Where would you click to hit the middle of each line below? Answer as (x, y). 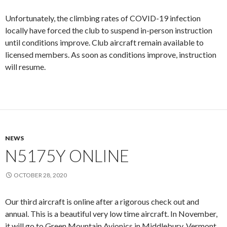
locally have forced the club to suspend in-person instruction (109, 30)
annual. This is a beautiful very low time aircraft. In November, (111, 214)
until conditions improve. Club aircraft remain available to (104, 43)
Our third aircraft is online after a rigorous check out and (102, 202)
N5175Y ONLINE (67, 156)
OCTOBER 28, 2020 (40, 175)
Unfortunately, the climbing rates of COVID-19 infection (103, 18)
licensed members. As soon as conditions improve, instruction (111, 55)
